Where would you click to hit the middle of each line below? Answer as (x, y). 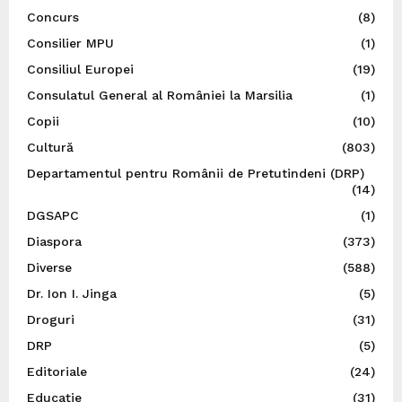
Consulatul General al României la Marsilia (160, 95)
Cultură (50, 147)
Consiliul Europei (80, 69)
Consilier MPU (70, 43)
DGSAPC (53, 215)
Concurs (53, 17)
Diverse (49, 267)
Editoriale (57, 371)
